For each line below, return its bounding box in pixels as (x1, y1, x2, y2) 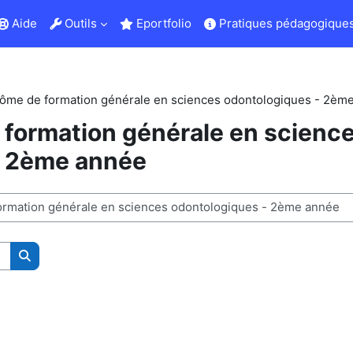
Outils (61, 16, 97, 31)
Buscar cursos (24, 264, 104, 280)
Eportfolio (132, 16, 191, 31)
